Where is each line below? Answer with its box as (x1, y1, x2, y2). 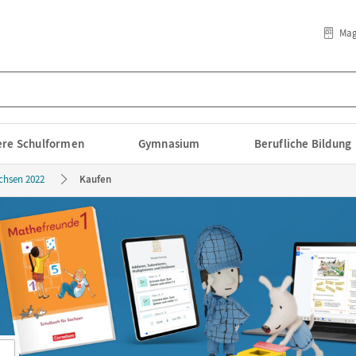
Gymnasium (137, 136, 200, 151)
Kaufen (79, 172, 111, 186)
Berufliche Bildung (253, 136, 352, 151)
